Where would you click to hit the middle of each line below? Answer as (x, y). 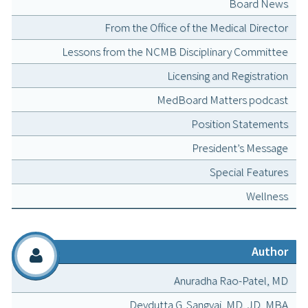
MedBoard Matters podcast (222, 100)
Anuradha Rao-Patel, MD (231, 281)
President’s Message (240, 148)
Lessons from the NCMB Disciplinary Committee (175, 52)
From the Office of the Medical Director (196, 28)
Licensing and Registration (228, 76)
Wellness (267, 196)
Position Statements (240, 124)
